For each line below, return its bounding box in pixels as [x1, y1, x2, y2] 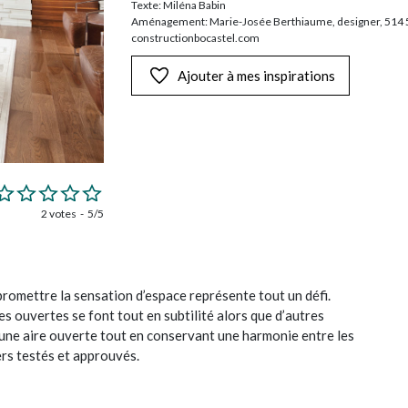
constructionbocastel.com [131, 31, 260, 45]
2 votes [41, 206, 76, 220]
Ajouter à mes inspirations [178, 67, 335, 84]
